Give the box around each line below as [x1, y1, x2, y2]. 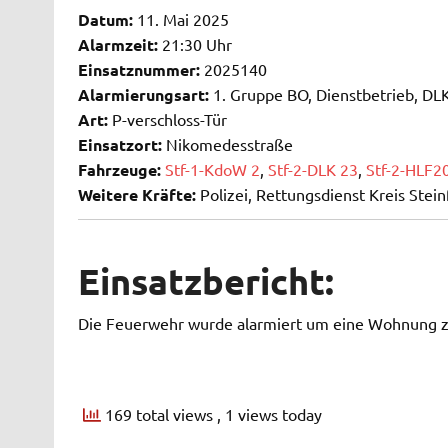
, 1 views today [216, 404, 322, 425]
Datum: [77, 9, 133, 31]
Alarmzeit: [77, 34, 158, 56]
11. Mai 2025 [132, 9, 229, 30]
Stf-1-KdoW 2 [164, 159, 260, 180]
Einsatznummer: [77, 59, 200, 81]
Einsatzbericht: [77, 259, 334, 304]
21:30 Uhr [157, 34, 232, 55]
